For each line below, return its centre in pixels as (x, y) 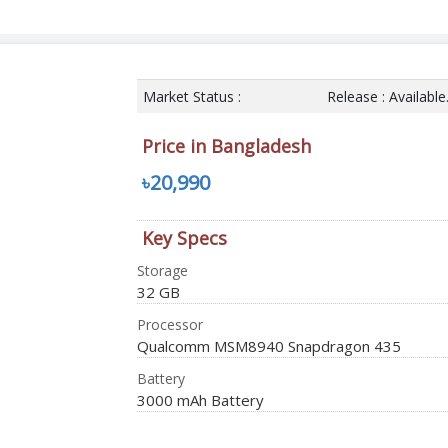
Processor (169, 324)
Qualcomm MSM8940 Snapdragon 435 (268, 345)
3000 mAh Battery (200, 399)
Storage (162, 270)
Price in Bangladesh (226, 145)
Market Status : (191, 96)
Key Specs (184, 237)
